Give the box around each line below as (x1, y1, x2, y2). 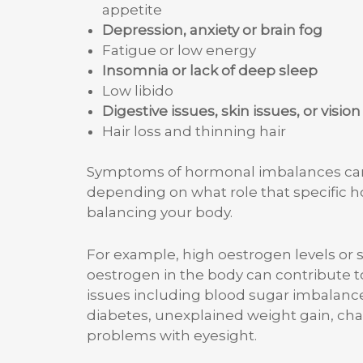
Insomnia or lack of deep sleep (101, 62, 318, 79)
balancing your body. (87, 204, 233, 220)
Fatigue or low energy (101, 41, 256, 58)
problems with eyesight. (87, 327, 257, 344)
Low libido (101, 82, 173, 99)
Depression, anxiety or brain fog (101, 21, 322, 38)
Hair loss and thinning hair (101, 122, 286, 139)
